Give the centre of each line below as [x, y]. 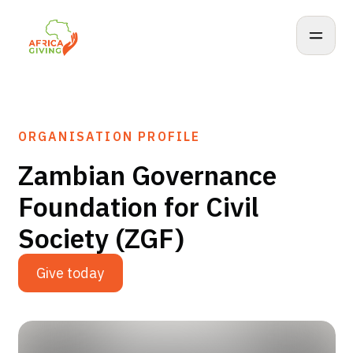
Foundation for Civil [138, 206]
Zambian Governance [147, 175]
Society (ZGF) [101, 238]
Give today [70, 273]
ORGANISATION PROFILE [109, 136]
